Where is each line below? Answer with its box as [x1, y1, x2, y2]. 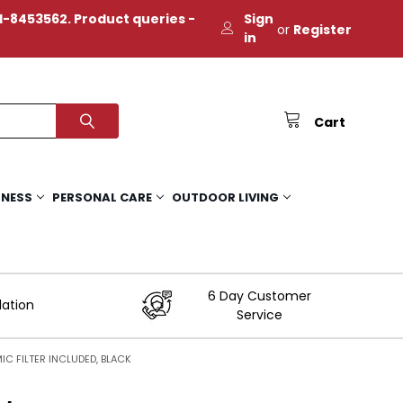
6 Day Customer [208, 286, 312, 305]
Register [293, 21, 353, 40]
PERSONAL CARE [52, 188, 153, 206]
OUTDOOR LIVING [172, 188, 280, 206]
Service [237, 305, 283, 324]
